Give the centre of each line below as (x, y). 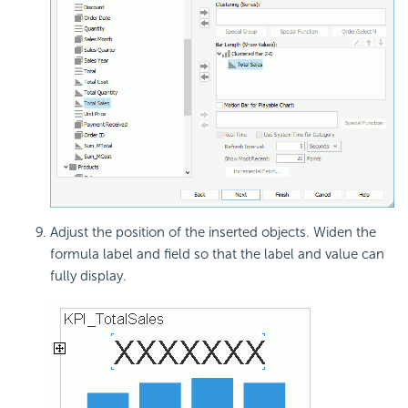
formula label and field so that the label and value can (217, 255)
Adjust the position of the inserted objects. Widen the (213, 233)
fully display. (88, 276)
